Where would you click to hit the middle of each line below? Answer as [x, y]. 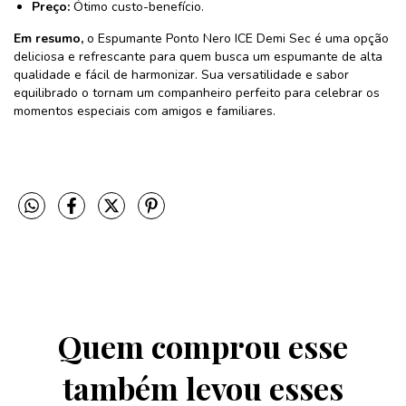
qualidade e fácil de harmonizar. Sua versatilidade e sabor [181, 74]
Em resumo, [48, 38]
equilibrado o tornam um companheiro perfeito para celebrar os [197, 92]
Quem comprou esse [203, 347]
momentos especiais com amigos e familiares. [145, 111]
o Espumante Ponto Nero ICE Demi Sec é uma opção [236, 38]
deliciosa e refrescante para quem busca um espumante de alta [198, 56]
